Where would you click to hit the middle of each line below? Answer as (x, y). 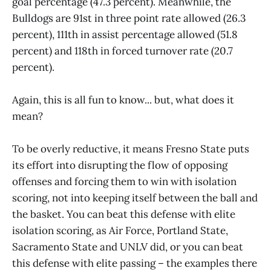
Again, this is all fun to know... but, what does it (123, 100)
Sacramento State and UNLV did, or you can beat (128, 247)
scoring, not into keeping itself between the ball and (135, 198)
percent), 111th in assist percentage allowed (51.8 (125, 34)
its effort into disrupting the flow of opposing (120, 165)
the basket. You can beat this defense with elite (124, 214)
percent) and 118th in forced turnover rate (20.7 (122, 51)
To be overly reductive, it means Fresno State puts (131, 149)
